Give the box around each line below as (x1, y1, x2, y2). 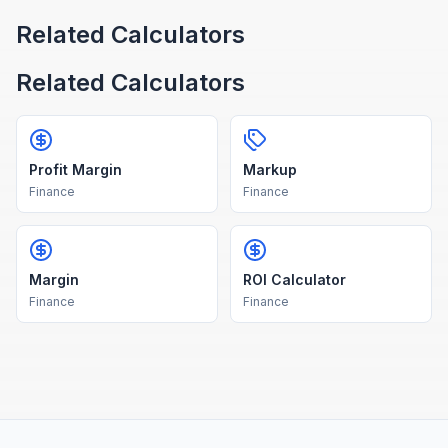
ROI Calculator (243, 271, 346, 288)
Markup (243, 161, 297, 178)
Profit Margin (29, 161, 122, 178)
